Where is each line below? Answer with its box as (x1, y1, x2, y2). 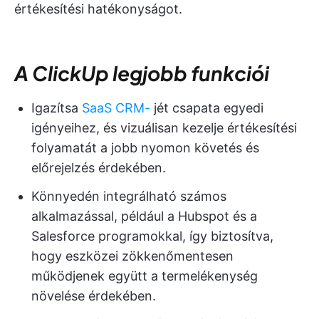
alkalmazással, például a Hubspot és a (31, 208, 257, 224)
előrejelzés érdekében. (31, 159, 166, 175)
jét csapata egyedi (150, 100, 263, 115)
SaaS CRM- (82, 100, 150, 115)
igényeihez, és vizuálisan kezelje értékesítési (31, 120, 297, 135)
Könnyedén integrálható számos (31, 188, 226, 204)
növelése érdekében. (31, 288, 156, 303)
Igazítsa (31, 100, 82, 115)
